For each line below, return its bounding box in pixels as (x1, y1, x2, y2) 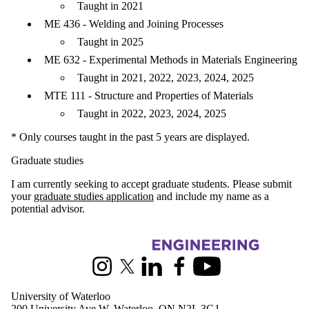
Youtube (193, 266, 230, 278)
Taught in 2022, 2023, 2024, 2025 (77, 107, 226, 119)
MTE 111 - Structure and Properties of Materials (44, 89, 253, 101)
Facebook (166, 266, 208, 278)
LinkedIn (138, 266, 178, 278)
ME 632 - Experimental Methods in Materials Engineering (44, 53, 297, 66)
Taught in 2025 (77, 35, 143, 48)
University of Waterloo (11, 290, 110, 302)
